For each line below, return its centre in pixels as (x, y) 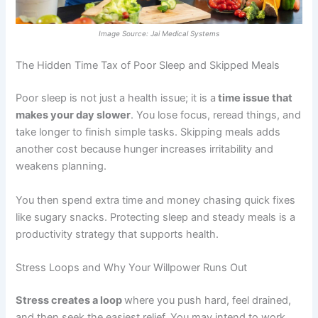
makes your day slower (73, 115)
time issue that (254, 98)
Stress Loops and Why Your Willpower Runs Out (132, 267)
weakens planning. (63, 166)
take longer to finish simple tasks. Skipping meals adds (148, 132)
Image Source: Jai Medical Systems (159, 34)
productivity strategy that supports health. (117, 234)
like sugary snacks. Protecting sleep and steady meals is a (156, 217)
